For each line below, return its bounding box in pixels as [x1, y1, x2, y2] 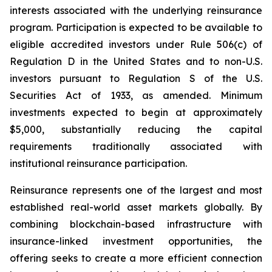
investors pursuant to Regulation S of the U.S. [10, 72, 262, 84]
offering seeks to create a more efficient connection [10, 252, 262, 264]
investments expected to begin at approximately [10, 106, 262, 118]
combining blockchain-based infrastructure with [10, 218, 262, 230]
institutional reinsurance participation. [10, 157, 187, 169]
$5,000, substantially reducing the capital [10, 123, 262, 135]
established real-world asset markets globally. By [10, 201, 262, 213]
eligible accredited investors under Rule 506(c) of [10, 38, 262, 50]
